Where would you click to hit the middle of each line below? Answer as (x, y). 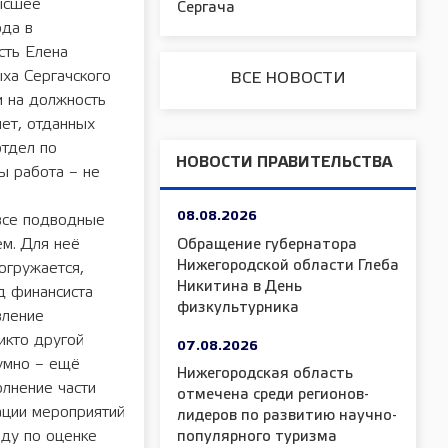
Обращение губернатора (267, 244)
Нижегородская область (265, 374)
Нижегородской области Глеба (288, 265)
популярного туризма (257, 437)
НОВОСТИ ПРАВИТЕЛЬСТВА (284, 163)
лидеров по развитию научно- (287, 416)
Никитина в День (239, 286)
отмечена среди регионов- (273, 395)
